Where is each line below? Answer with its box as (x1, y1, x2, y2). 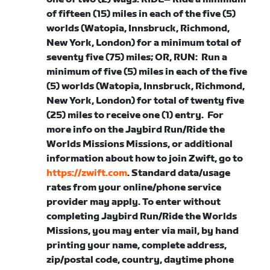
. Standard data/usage (127, 168, 231, 179)
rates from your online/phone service (46, 182, 222, 193)
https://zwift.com (46, 168, 128, 179)
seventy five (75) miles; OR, (46, 52, 174, 63)
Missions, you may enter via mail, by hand (46, 225, 239, 237)
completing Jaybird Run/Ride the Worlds (46, 211, 237, 222)
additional (183, 139, 233, 150)
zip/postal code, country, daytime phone (46, 254, 234, 266)
